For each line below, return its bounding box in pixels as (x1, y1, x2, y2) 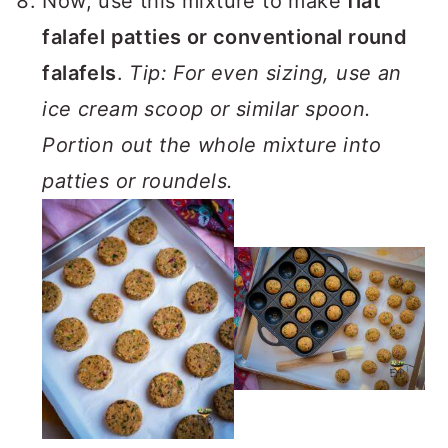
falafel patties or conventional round (42, 25, 408, 49)
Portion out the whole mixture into (42, 133, 381, 157)
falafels (42, 61, 117, 85)
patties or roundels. (42, 169, 240, 193)
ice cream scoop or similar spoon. (42, 97, 372, 121)
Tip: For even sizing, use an (129, 61, 402, 85)
